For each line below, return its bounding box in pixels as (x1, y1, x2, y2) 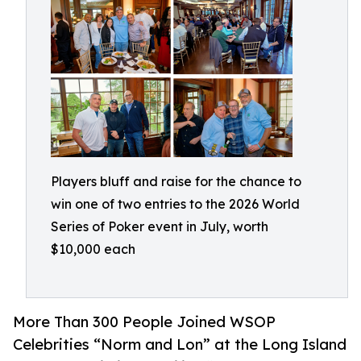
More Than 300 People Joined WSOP (13, 313, 276, 331)
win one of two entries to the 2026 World (51, 196, 300, 212)
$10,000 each (51, 241, 135, 257)
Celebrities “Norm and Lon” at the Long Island (13, 335, 346, 354)
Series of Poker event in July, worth (51, 218, 268, 234)
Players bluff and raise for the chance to (51, 173, 301, 189)
